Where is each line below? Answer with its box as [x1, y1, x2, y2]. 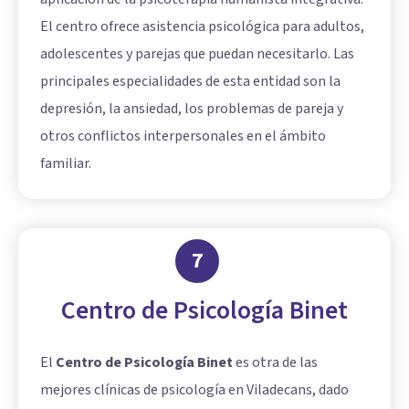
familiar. [40, 152, 91, 173]
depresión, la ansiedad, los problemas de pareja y [40, 98, 343, 119]
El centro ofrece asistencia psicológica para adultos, [40, 16, 364, 37]
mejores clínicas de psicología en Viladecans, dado [40, 379, 349, 400]
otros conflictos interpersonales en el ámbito [40, 125, 326, 146]
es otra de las [233, 351, 318, 372]
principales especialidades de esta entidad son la [40, 70, 341, 91]
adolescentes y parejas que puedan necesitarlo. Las [40, 43, 354, 64]
